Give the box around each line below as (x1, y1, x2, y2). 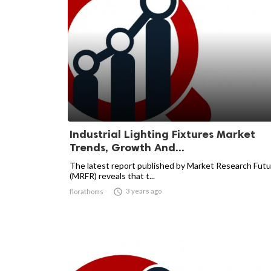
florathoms (70, 188, 103, 195)
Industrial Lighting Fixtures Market (70, 128, 255, 141)
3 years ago (126, 187, 162, 195)
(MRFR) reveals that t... (70, 171, 155, 181)
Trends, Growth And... (70, 141, 184, 154)
